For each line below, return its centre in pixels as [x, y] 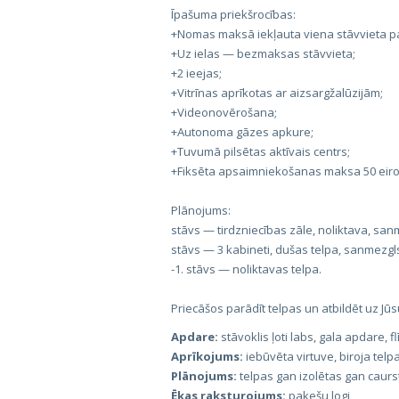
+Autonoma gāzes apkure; [242, 132]
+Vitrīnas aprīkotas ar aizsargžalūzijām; [277, 93]
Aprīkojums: [207, 356]
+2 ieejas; [196, 73]
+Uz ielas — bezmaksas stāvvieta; [263, 53]
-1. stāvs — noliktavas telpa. [246, 269]
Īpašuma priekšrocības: [233, 14]
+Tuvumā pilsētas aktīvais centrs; [261, 151]
